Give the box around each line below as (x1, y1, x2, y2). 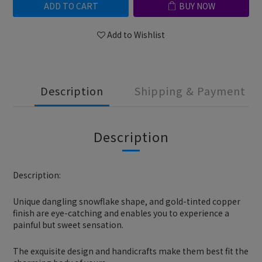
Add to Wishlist (107, 29, 165, 40)
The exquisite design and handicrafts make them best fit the (13, 245, 249, 257)
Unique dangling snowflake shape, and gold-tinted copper (13, 195, 240, 207)
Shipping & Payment (135, 83, 246, 98)
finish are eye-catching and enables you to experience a (13, 207, 229, 219)
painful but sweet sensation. (13, 219, 123, 230)
